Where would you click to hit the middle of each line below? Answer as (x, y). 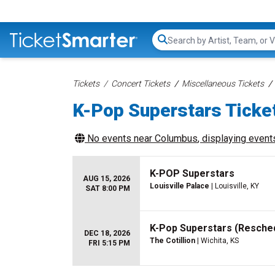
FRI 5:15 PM (109, 243)
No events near (120, 138)
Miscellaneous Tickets (223, 83)
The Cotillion (172, 241)
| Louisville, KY (234, 186)
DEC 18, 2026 (107, 233)
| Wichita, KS (217, 241)
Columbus (176, 138)
